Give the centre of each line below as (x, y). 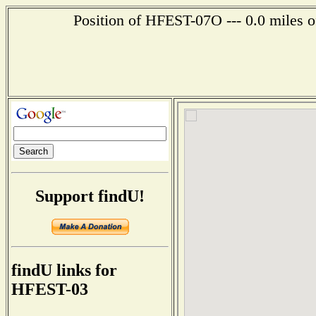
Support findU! (90, 196)
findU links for (64, 271)
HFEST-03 (50, 290)
